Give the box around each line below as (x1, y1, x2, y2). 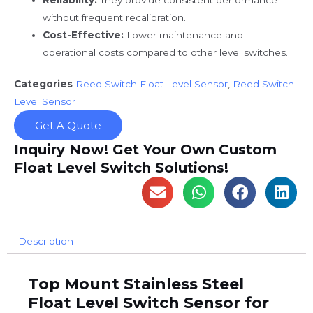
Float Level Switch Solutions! (14, 159, 228, 177)
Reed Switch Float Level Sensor (75, 78, 228, 90)
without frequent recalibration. (43, 11, 187, 23)
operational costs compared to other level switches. (43, 46, 289, 58)
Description (18, 235, 74, 247)
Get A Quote (35, 119, 101, 133)
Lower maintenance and (124, 29, 244, 41)
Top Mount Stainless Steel (28, 273, 244, 293)
